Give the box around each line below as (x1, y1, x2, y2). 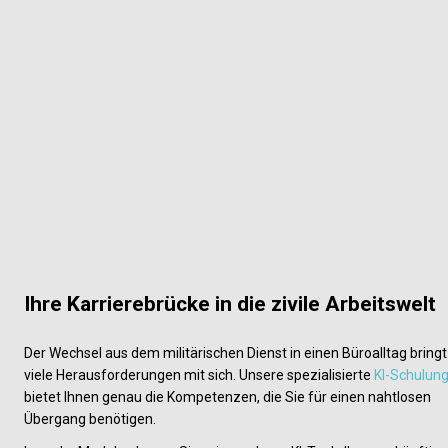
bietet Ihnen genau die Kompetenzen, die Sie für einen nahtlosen (24, 388, 431, 405)
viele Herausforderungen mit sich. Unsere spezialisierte (24, 366, 374, 383)
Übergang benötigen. (24, 410, 156, 427)
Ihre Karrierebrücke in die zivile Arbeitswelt (24, 291, 436, 316)
